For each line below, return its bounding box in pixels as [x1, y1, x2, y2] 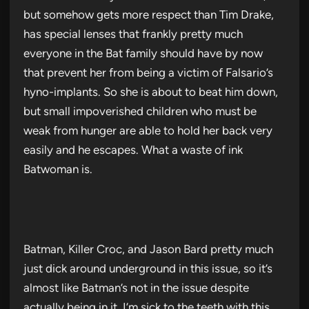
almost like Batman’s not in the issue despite [23, 280, 249, 295]
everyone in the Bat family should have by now [23, 46, 263, 60]
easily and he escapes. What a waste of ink [23, 142, 243, 157]
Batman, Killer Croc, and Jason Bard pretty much [23, 241, 273, 256]
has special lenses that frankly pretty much [23, 26, 243, 41]
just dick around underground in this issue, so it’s [23, 261, 272, 275]
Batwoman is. [23, 161, 92, 176]
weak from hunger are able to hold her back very [23, 123, 272, 137]
